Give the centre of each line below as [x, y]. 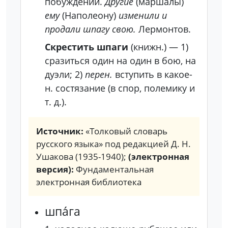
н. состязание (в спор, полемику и [120, 88]
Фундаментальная [115, 169]
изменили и [143, 15]
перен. [99, 74]
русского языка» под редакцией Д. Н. [113, 144]
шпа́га [63, 211]
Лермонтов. [163, 29]
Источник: [61, 131]
